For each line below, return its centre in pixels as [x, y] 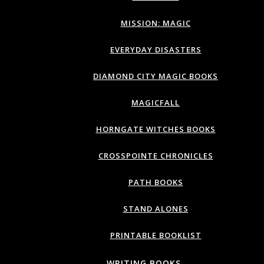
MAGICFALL [156, 103]
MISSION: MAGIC [156, 23]
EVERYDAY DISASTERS [156, 49]
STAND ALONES [156, 209]
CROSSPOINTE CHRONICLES [156, 156]
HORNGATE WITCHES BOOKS [156, 129]
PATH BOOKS [156, 182]
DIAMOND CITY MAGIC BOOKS [156, 76]
